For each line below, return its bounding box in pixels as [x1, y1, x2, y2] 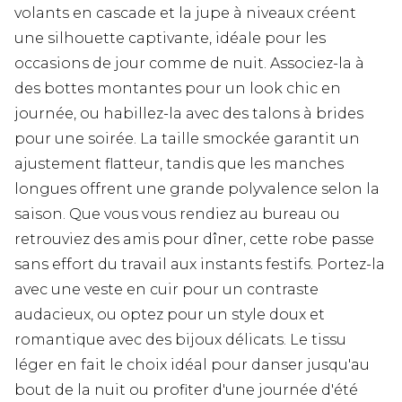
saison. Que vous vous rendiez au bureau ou [14, 205, 340, 223]
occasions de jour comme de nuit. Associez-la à [14, 55, 364, 73]
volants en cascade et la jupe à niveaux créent [14, 4, 356, 22]
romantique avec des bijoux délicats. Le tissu [14, 331, 346, 349]
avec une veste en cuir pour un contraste [14, 281, 319, 299]
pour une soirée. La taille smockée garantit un [14, 130, 360, 148]
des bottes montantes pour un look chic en [14, 80, 341, 98]
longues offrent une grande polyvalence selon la [14, 180, 380, 198]
